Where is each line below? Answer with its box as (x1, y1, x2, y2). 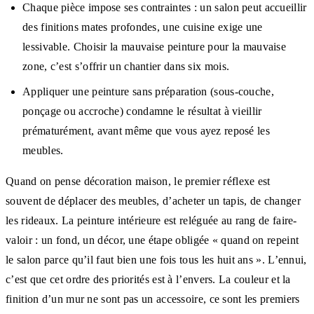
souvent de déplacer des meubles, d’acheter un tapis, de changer (6, 194, 301, 207)
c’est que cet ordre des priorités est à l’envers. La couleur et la (6, 273, 291, 285)
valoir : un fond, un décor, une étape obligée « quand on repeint (6, 233, 299, 246)
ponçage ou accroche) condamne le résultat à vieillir (22, 104, 262, 117)
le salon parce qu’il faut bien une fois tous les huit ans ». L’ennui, (6, 253, 307, 266)
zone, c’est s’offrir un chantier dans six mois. (22, 60, 230, 72)
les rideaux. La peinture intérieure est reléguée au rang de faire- (6, 214, 297, 226)
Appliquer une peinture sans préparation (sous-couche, (22, 85, 274, 97)
